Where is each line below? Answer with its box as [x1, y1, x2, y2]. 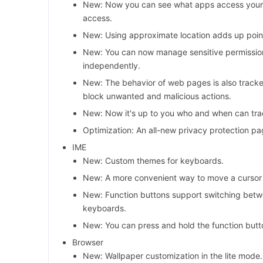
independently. [83, 60, 140, 71]
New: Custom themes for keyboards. [83, 156, 224, 166]
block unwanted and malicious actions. [83, 91, 231, 102]
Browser [72, 237, 103, 248]
